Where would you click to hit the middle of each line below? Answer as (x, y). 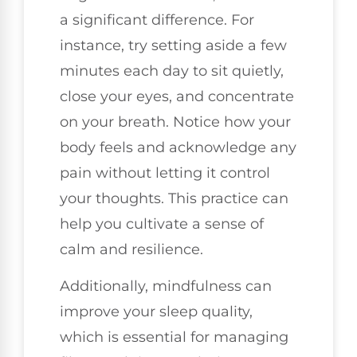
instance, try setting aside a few (173, 45)
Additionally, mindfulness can (166, 286)
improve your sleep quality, (156, 312)
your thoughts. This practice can (174, 198)
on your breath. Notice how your (175, 122)
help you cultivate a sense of (162, 224)
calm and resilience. (131, 249)
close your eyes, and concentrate (177, 96)
